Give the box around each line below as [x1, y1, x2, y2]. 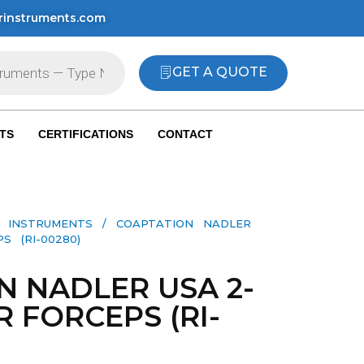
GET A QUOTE [171, 63, 267, 80]
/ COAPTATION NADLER [93, 216, 251, 230]
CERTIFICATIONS [37, 128, 133, 141]
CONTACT [157, 128, 213, 141]
